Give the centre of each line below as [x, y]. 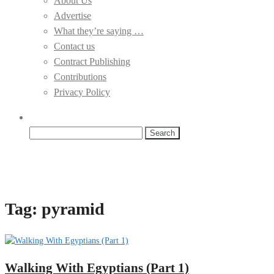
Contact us [74, 46]
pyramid [73, 209]
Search [42, 132]
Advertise [72, 16]
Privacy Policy [82, 92]
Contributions [80, 77]
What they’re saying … [99, 31]
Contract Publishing [92, 61]
